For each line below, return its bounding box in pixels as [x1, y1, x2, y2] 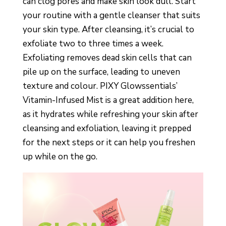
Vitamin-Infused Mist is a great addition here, [22, 94, 194, 106]
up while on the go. [22, 151, 97, 162]
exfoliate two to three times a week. [22, 38, 163, 49]
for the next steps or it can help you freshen [22, 137, 195, 148]
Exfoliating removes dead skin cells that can [22, 52, 192, 64]
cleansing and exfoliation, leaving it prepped [22, 123, 191, 134]
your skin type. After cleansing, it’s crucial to [22, 24, 194, 35]
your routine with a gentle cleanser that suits [22, 10, 200, 21]
